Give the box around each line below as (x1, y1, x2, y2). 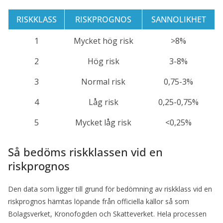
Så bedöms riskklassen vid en (8, 144, 163, 159)
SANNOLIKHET (151, 13, 206, 25)
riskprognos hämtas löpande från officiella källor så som (8, 196, 189, 206)
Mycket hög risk (73, 35, 133, 46)
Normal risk (81, 76, 125, 87)
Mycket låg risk (75, 116, 131, 128)
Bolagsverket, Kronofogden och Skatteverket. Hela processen (8, 209, 207, 219)
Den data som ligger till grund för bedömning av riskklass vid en (8, 184, 212, 194)
